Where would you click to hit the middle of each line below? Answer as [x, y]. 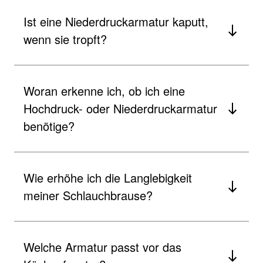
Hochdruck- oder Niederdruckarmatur [120, 108]
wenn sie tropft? [65, 39]
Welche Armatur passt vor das [102, 247]
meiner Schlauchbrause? [88, 195]
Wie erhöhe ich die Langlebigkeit [108, 177]
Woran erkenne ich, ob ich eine [104, 90]
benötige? [49, 126]
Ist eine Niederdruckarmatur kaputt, [116, 21]
